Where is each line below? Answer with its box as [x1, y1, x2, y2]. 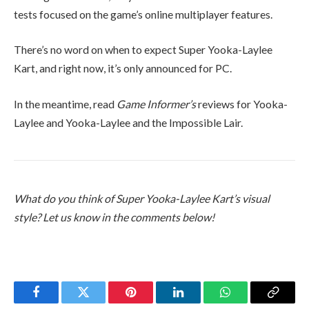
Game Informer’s [117, 97, 198, 110]
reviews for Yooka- [198, 97, 288, 110]
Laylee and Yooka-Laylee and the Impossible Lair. [14, 115, 245, 129]
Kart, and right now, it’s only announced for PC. [14, 61, 234, 75]
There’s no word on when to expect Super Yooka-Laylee [14, 43, 272, 57]
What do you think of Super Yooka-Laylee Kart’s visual [14, 191, 270, 205]
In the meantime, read [14, 97, 117, 110]
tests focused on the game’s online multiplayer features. [14, 7, 272, 21]
